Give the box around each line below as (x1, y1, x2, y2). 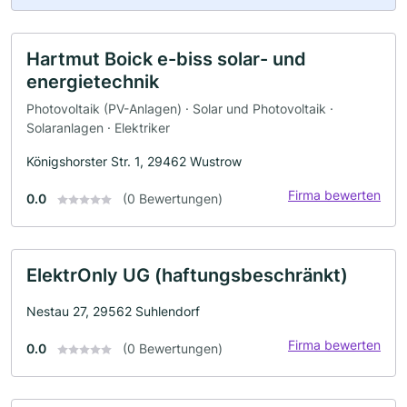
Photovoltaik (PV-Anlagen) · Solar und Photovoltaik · (26, 100, 333, 116)
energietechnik (26, 70, 159, 93)
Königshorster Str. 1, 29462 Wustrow (26, 153, 242, 169)
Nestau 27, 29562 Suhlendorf (26, 303, 200, 319)
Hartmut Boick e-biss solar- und (26, 47, 306, 70)
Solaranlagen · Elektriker (26, 119, 170, 135)
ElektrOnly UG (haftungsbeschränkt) (26, 263, 348, 286)
